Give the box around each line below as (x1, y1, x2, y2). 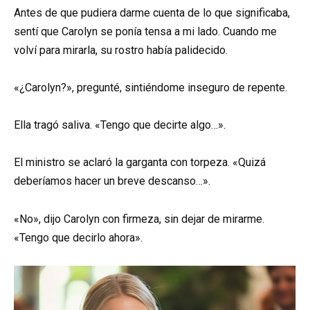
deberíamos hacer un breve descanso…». (14, 174, 210, 188)
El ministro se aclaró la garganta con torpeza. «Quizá (14, 156, 266, 170)
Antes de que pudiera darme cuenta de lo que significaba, (14, 6, 290, 19)
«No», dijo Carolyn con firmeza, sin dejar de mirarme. (14, 212, 264, 226)
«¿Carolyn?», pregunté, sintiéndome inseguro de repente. (14, 81, 287, 95)
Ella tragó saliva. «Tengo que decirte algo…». (14, 118, 226, 132)
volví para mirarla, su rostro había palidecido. (14, 43, 228, 57)
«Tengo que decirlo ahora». (14, 230, 143, 244)
